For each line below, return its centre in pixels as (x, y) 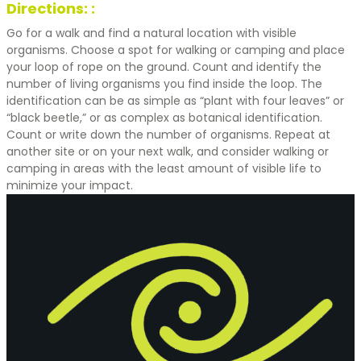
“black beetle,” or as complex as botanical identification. (164, 117)
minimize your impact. (70, 185)
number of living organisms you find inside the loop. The (164, 83)
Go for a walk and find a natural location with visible (151, 33)
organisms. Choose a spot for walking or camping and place (176, 50)
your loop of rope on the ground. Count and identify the (164, 66)
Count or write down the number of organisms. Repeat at (168, 134)
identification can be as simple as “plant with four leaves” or (175, 100)
